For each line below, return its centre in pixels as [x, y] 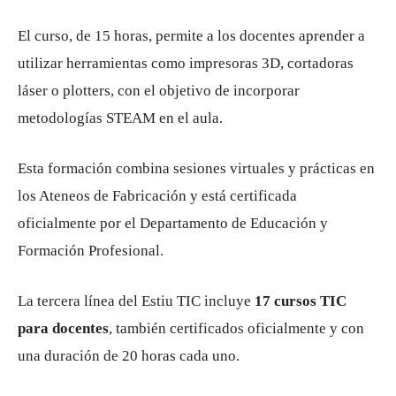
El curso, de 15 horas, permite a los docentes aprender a [191, 36]
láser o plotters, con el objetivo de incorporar [159, 91]
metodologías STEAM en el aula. [120, 118]
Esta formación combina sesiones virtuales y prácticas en [196, 168]
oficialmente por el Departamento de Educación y [173, 223]
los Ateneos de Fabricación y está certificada [157, 196]
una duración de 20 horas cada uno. [129, 356]
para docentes [63, 328]
